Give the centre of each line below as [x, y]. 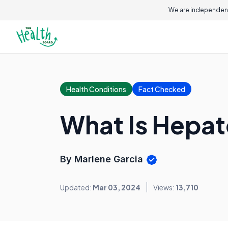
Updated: [76, 188]
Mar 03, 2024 [117, 188]
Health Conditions [96, 89]
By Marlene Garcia [103, 159]
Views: [164, 188]
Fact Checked [162, 89]
